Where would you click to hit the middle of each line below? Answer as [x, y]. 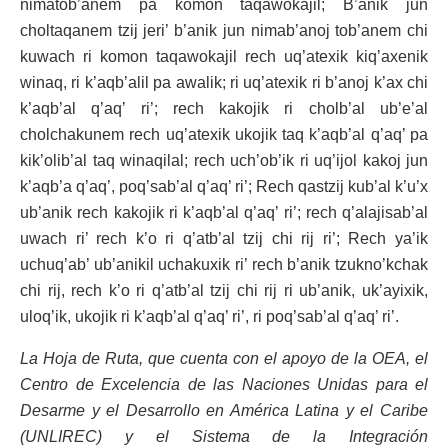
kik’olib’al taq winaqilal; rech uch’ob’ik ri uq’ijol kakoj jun [224, 160]
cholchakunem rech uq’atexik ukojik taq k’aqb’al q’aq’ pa [224, 134]
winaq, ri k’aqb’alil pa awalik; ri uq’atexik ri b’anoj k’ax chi [224, 82]
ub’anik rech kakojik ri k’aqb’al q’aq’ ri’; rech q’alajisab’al [224, 212]
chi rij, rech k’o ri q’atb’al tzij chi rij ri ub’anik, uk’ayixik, [224, 290]
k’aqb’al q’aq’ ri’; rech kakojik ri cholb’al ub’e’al [224, 108]
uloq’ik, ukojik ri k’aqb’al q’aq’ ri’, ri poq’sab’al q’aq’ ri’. [209, 316]
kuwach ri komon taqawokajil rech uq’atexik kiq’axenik [224, 56]
